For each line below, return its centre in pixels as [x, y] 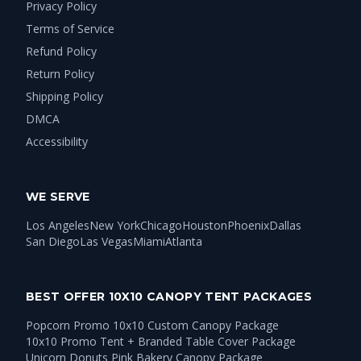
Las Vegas [106, 241]
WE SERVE [58, 196]
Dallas [285, 225]
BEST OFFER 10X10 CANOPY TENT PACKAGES [169, 296]
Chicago [161, 225]
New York [115, 225]
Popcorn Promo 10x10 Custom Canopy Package [152, 325]
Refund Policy [61, 51]
